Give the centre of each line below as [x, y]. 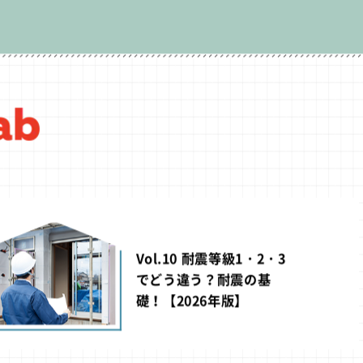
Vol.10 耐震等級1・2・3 [211, 258]
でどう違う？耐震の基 [203, 279]
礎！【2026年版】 [192, 300]
